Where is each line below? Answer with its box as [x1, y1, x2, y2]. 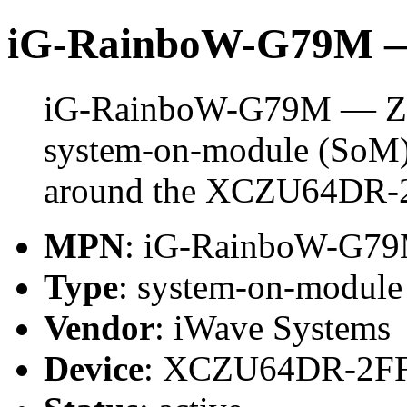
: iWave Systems [154, 307, 391, 347]
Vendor [44, 307, 154, 347]
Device [44, 348, 144, 388]
